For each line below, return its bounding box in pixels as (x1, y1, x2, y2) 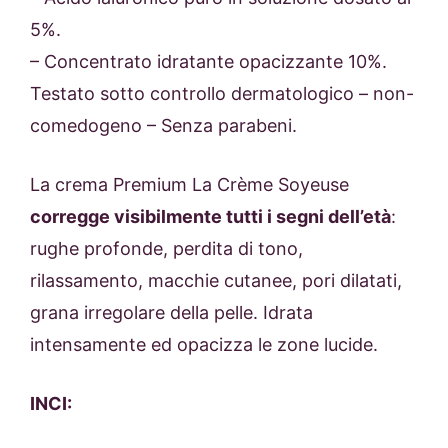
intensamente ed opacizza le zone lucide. (30, 334, 378, 356)
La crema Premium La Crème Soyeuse (30, 174, 349, 196)
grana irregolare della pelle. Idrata (30, 302, 313, 324)
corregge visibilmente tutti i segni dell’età (30, 206, 391, 228)
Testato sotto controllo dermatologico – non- (30, 83, 414, 105)
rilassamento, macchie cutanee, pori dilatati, (30, 270, 402, 292)
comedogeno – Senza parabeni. (30, 115, 297, 137)
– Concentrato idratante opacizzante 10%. (30, 51, 387, 73)
